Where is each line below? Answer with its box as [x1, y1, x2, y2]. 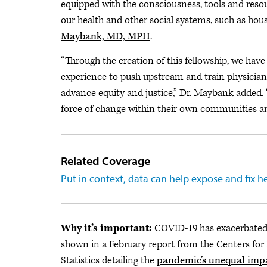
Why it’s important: [61, 222, 154, 235]
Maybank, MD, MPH [61, 30, 150, 43]
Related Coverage [61, 153, 150, 168]
